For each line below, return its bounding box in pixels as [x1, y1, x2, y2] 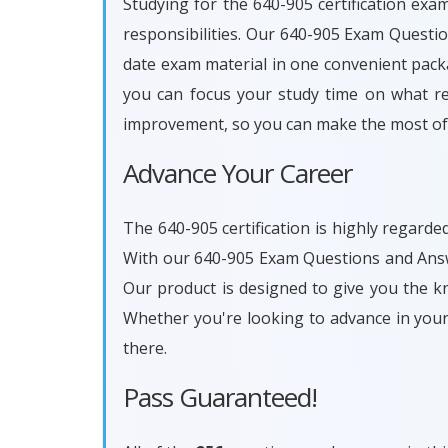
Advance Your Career [123, 154, 352, 191]
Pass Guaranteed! [123, 378, 317, 415]
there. [123, 336, 167, 359]
